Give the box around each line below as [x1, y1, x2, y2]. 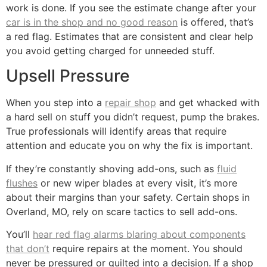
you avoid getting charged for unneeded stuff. [6, 45, 215, 57]
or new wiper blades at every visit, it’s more [38, 176, 237, 189]
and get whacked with [156, 97, 259, 109]
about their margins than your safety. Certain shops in [6, 191, 250, 203]
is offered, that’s [178, 16, 253, 29]
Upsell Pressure [6, 66, 129, 86]
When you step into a [6, 97, 105, 109]
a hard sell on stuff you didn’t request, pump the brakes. [6, 111, 259, 123]
